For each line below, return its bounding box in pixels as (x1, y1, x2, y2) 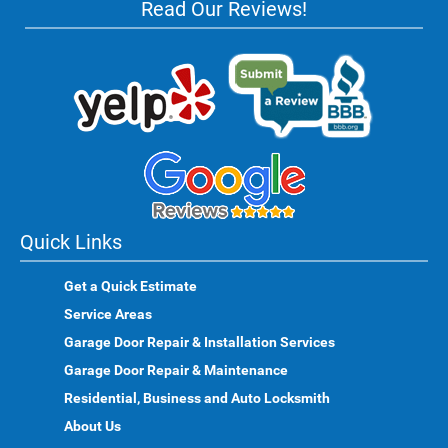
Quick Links (20, 230, 122, 254)
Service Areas (64, 306, 152, 322)
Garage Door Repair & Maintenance (64, 362, 288, 378)
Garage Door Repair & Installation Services (64, 334, 335, 350)
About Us (64, 418, 121, 434)
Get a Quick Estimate (64, 278, 197, 294)
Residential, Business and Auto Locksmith (64, 390, 330, 406)
